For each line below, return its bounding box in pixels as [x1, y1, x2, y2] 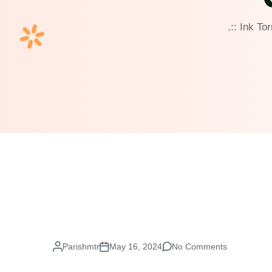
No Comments [172, 242, 227, 251]
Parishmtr [63, 242, 100, 251]
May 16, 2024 [109, 242, 162, 251]
